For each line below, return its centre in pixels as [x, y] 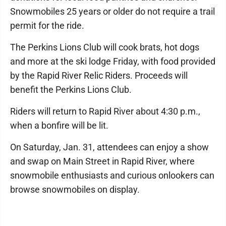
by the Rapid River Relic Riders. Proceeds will [99, 75]
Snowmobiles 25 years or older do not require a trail [112, 11]
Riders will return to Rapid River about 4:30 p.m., [105, 111]
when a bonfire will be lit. [59, 125]
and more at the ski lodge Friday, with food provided [113, 61]
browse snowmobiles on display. [75, 189]
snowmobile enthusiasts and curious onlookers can [112, 175]
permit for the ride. [47, 25]
